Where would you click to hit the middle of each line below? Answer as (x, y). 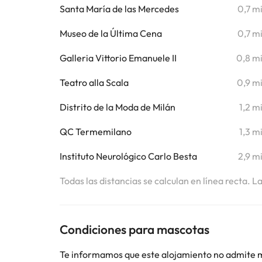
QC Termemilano (96, 132)
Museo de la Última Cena (111, 33)
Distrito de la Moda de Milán (118, 107)
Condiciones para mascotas (135, 229)
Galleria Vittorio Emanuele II (118, 58)
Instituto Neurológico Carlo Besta (128, 156)
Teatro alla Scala (94, 82)
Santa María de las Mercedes (119, 9)
